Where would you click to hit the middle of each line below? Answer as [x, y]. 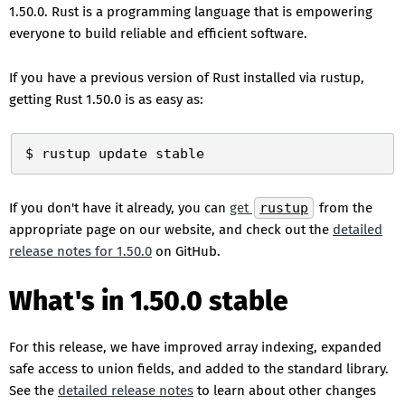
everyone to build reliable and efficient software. [158, 33]
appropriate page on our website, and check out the [171, 230]
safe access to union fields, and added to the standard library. [199, 369]
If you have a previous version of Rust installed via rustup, [187, 78]
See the [33, 391]
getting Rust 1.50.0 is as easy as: [106, 99]
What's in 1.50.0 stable [149, 301]
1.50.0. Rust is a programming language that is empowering [191, 12]
